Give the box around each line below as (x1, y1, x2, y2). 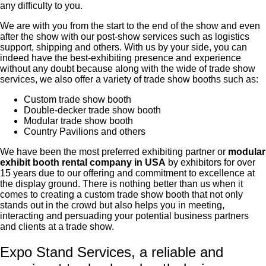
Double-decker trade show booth (24, 104, 161, 115)
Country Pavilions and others (24, 126, 145, 137)
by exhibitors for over (166, 157, 255, 167)
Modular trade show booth (24, 115, 133, 126)
